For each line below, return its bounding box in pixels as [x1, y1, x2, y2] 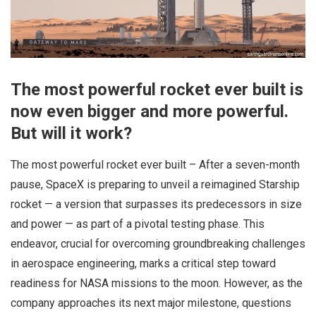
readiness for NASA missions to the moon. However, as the [11, 276, 303, 291]
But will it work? [11, 123, 132, 144]
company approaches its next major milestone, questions [11, 296, 291, 310]
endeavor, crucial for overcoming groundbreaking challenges [11, 237, 305, 251]
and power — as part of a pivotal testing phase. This [11, 217, 265, 231]
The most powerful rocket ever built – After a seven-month [11, 158, 300, 172]
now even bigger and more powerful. [11, 102, 288, 122]
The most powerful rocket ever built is [11, 80, 303, 100]
